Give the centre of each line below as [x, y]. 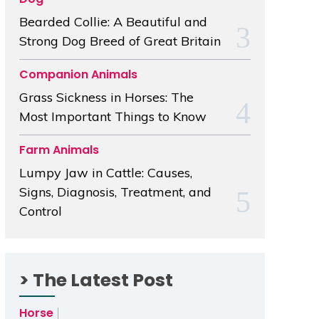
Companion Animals [78, 75]
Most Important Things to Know [113, 117]
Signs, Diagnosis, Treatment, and [115, 192]
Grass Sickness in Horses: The [106, 98]
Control [40, 211]
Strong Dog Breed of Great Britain [120, 41]
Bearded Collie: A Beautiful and [113, 22]
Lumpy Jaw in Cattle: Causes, [105, 173]
